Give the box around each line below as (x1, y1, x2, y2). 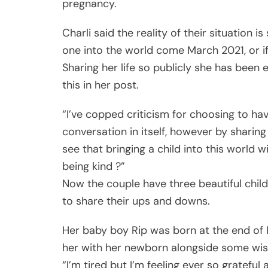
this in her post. (62, 77, 139, 92)
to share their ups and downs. (62, 193, 210, 208)
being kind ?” (62, 159, 125, 173)
